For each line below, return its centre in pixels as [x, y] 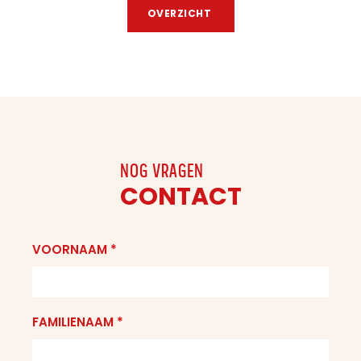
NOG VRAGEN [162, 172]
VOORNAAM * [75, 249]
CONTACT [180, 197]
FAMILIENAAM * [78, 322]
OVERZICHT [180, 13]
